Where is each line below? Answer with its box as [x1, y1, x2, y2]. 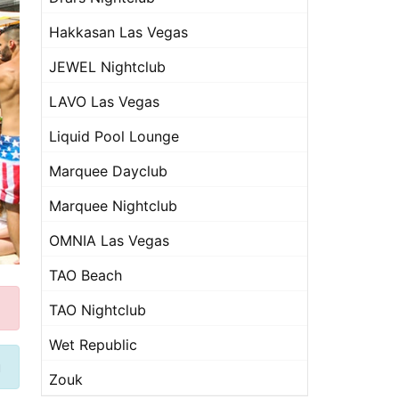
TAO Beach [49, 266, 122, 284]
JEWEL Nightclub [49, 58, 166, 76]
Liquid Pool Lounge [49, 127, 179, 145]
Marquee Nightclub [49, 197, 177, 215]
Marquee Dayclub [49, 162, 167, 180]
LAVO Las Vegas [49, 93, 159, 110]
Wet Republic [49, 336, 137, 354]
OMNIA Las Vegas [49, 232, 169, 249]
